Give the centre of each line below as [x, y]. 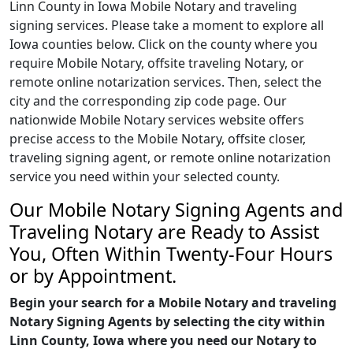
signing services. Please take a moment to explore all [167, 25]
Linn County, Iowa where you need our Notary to [163, 340]
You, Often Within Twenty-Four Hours [171, 254]
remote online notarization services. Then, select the [165, 82]
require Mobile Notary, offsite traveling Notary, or [157, 63]
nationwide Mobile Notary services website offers [157, 120]
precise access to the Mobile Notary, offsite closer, [158, 139]
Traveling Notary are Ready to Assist [164, 232]
